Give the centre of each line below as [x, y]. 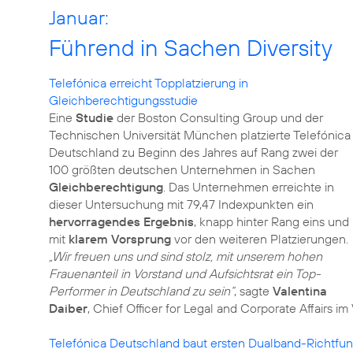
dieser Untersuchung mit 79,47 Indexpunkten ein [181, 204]
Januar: [79, 17]
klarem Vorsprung [120, 239]
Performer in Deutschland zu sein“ [141, 291]
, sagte [253, 291]
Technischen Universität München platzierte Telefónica [200, 135]
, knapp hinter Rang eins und [271, 221]
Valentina [300, 291]
